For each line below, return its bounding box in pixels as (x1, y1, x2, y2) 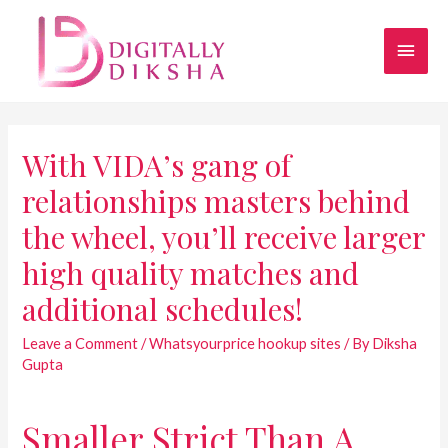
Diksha (372, 334, 418, 352)
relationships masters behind (22, 180, 411, 221)
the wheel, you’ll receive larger (22, 216, 426, 257)
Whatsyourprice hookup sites (149, 334, 342, 352)
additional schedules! (22, 288, 304, 329)
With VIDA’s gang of (22, 144, 292, 185)
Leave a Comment (22, 334, 139, 352)
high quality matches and (22, 252, 360, 293)
